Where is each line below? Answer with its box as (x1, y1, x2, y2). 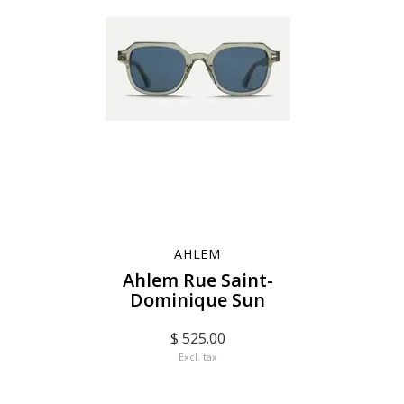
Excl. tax (178, 350, 217, 363)
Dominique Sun (130, 288, 265, 312)
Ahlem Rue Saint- (122, 268, 273, 292)
